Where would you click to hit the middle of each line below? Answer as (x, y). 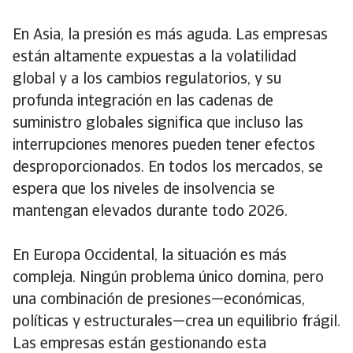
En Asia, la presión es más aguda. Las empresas (170, 35)
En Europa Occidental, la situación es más (150, 256)
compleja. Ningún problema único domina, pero (168, 278)
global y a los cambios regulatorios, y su (147, 80)
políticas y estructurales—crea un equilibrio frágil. (176, 322)
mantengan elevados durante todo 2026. (150, 212)
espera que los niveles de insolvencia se (144, 190)
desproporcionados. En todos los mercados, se (168, 168)
